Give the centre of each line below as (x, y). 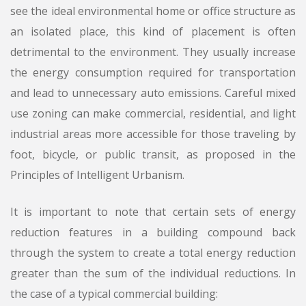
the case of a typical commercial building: (114, 294)
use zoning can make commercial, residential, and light (153, 114)
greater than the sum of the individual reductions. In (153, 274)
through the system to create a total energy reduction (153, 253)
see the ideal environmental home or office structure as (153, 11)
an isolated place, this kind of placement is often (153, 32)
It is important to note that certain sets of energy (153, 212)
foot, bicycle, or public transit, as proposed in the (153, 155)
